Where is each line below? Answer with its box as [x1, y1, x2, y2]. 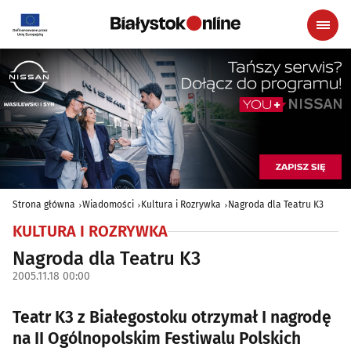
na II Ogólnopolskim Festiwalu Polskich [13, 328, 301, 349]
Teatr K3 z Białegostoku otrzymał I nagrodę [13, 307, 331, 328]
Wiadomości [82, 199, 134, 211]
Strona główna [13, 199, 75, 211]
